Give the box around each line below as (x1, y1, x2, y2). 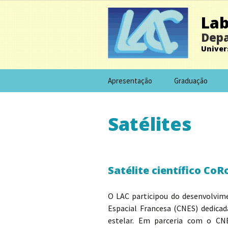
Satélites (108, 111, 191, 136)
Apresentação (108, 76, 152, 85)
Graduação (174, 76, 208, 85)
